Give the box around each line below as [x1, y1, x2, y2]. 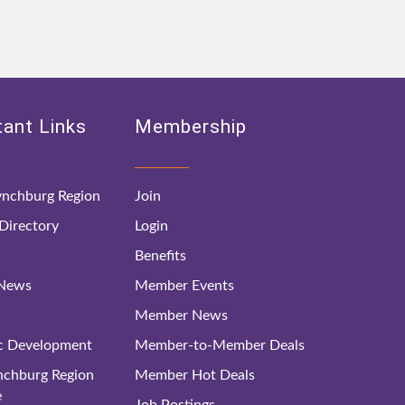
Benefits [135, 249, 187, 263]
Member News [135, 308, 229, 323]
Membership [135, 116, 248, 137]
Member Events [135, 278, 235, 293]
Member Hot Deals [135, 368, 256, 382]
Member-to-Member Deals [135, 338, 306, 353]
